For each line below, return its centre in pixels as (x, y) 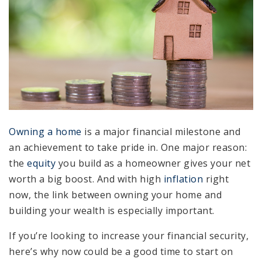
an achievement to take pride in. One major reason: (128, 148)
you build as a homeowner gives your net (153, 163)
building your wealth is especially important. (112, 211)
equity (41, 163)
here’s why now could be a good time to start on (121, 252)
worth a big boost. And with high (86, 179)
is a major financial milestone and (161, 132)
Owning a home (45, 132)
